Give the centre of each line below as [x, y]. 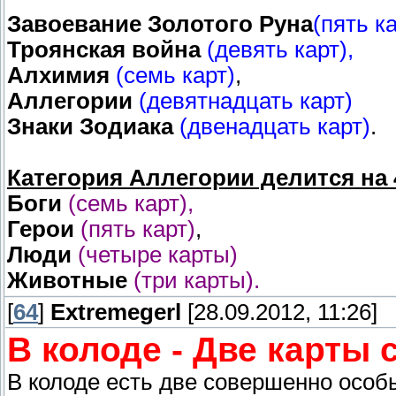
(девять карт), [280, 50]
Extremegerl [116, 312]
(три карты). [197, 281]
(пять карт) [138, 229]
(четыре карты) [158, 255]
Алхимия [58, 76]
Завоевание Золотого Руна [160, 24]
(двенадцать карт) [275, 127]
